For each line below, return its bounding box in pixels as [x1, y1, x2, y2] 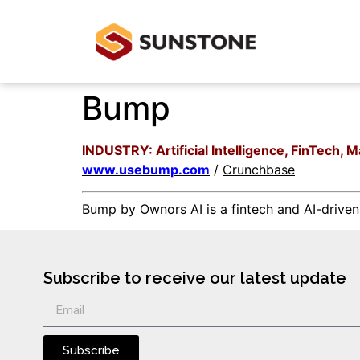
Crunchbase [223, 162, 295, 178]
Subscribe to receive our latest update [43, 268, 346, 288]
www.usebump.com [82, 162, 210, 178]
